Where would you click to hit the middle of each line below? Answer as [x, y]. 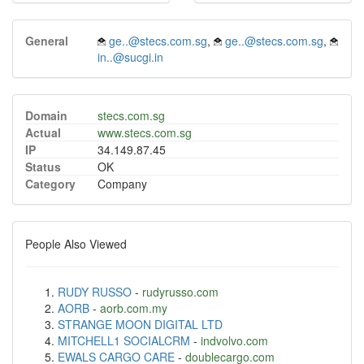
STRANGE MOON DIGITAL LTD [140, 324]
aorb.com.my [134, 308]
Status [43, 167]
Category [50, 184]
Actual [43, 132]
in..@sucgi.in [130, 57]
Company [122, 184]
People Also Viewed [76, 244]
